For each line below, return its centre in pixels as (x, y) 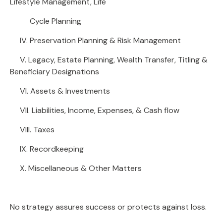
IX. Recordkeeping (47, 149)
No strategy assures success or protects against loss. (108, 207)
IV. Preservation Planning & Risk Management (95, 40)
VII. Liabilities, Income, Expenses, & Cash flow (95, 110)
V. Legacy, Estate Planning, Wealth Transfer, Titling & (109, 59)
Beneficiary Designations (55, 71)
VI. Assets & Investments (60, 91)
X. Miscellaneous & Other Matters (76, 168)
